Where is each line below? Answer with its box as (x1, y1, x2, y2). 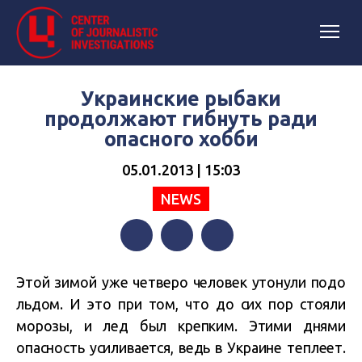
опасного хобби (103, 128, 259, 150)
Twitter (161, 260, 202, 275)
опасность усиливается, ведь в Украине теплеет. (16, 339, 346, 356)
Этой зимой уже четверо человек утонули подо (16, 274, 346, 290)
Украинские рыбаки (80, 87, 282, 110)
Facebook (120, 260, 175, 275)
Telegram (201, 260, 255, 275)
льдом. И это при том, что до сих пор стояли (16, 296, 346, 312)
